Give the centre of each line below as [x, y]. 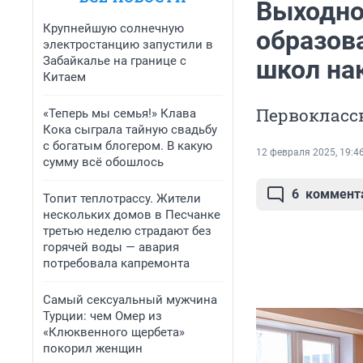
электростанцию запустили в [128, 45]
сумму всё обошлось [103, 162]
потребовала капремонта [116, 263]
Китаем [64, 77]
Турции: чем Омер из [102, 316]
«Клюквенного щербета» [114, 332]
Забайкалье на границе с [115, 61]
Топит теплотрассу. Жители [122, 199]
